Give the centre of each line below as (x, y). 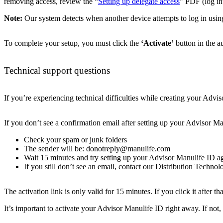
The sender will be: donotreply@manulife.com (97, 148)
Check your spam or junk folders (75, 139)
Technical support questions (57, 70)
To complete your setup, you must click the (72, 43)
